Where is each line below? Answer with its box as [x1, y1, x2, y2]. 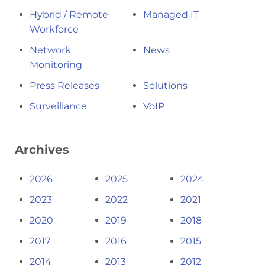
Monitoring [30, 59, 82, 70]
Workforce [30, 23, 79, 35]
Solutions [143, 79, 188, 91]
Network [30, 44, 71, 56]
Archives [15, 142, 69, 157]
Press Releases [30, 79, 99, 91]
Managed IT [143, 8, 199, 20]
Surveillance [30, 100, 87, 112]
